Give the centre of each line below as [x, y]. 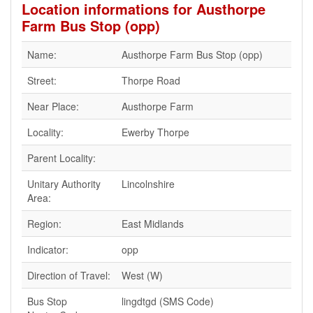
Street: [42, 80]
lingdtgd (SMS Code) [168, 301]
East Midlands [153, 224]
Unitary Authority [64, 184]
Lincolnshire [148, 184]
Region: [44, 224]
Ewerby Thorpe [155, 132]
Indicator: [48, 249]
